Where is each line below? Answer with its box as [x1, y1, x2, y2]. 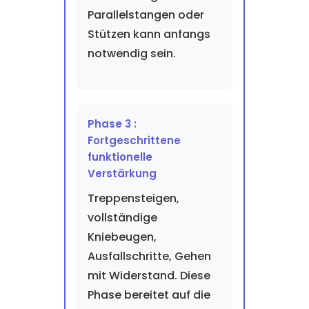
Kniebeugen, [87, 229, 157, 245]
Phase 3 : [87, 117, 137, 131]
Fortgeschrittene [87, 133, 181, 148]
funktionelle [87, 150, 152, 164]
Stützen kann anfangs [87, 26, 210, 42]
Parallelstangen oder [87, 7, 204, 23]
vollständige [87, 210, 157, 226]
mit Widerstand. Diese [87, 268, 210, 283]
